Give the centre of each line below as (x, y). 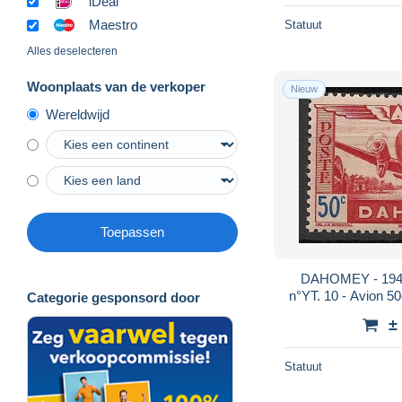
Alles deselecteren (72, 52)
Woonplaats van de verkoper (116, 87)
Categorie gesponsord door (114, 298)
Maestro (113, 25)
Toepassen (132, 232)
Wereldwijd (78, 115)
